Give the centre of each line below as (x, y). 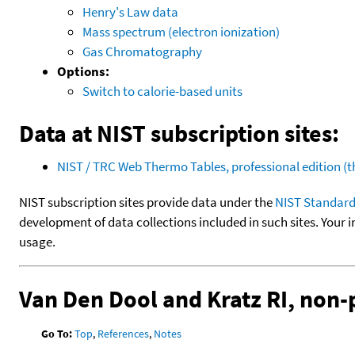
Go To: (57, 333)
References (124, 333)
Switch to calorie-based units (162, 91)
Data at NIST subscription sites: (179, 133)
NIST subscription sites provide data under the (147, 202)
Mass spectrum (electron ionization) (181, 31)
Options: (83, 71)
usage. (37, 241)
